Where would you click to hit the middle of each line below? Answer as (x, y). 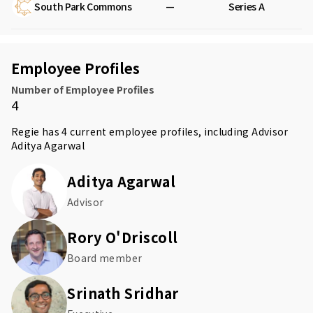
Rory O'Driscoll (123, 237)
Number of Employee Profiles (83, 89)
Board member (105, 258)
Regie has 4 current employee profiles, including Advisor (150, 131)
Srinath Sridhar (123, 293)
